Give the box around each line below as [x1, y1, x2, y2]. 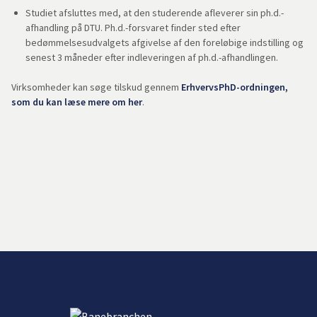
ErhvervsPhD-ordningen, [181, 81, 288, 93]
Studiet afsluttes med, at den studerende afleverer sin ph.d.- [25, 6, 284, 19]
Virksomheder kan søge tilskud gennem [11, 81, 181, 93]
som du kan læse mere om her [11, 96, 142, 108]
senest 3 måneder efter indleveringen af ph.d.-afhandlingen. [25, 51, 278, 64]
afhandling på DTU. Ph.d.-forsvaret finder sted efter [25, 21, 241, 34]
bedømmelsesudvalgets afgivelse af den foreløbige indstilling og [25, 36, 304, 49]
